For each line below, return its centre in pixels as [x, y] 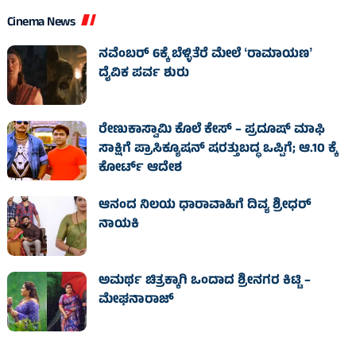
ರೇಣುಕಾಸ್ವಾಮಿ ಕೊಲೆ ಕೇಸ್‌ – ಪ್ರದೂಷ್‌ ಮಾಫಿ [211, 130]
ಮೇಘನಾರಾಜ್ [136, 300]
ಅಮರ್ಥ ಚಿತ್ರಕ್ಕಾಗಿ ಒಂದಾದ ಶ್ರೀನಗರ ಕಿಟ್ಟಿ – [204, 281]
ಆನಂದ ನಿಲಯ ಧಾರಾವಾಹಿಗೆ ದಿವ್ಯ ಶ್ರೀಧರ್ [205, 206]
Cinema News [41, 23]
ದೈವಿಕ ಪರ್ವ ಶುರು [143, 74]
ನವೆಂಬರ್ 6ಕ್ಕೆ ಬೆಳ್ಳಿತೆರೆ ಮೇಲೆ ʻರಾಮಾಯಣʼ [205, 55]
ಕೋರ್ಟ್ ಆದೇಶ [140, 168]
